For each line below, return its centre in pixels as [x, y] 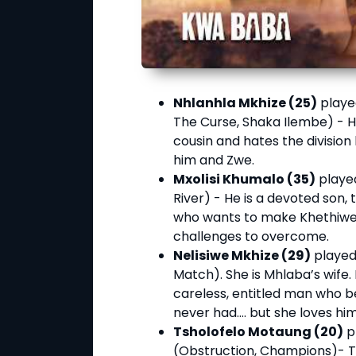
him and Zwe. [214, 161]
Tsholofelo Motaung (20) [258, 332]
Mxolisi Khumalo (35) [244, 180]
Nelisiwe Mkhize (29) [242, 256]
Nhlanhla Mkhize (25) [245, 103]
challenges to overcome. [251, 237]
